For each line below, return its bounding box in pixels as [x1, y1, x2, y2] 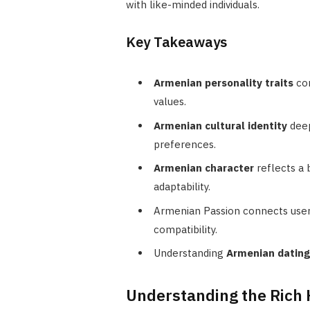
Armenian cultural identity [153, 118, 287, 132]
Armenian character [153, 161, 254, 175]
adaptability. [153, 180, 210, 194]
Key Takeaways [125, 33, 227, 52]
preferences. [153, 137, 216, 151]
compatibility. [153, 222, 217, 236]
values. [153, 95, 186, 109]
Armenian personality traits [153, 76, 293, 90]
